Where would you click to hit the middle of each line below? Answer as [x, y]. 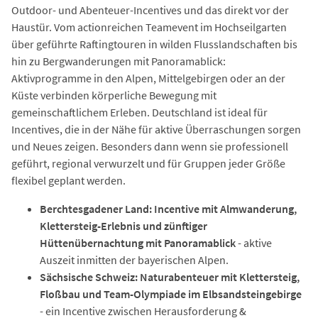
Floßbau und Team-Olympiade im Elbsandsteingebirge [171, 294]
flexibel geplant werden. [68, 180]
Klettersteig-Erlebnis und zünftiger [124, 225]
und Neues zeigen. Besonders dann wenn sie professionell [150, 146]
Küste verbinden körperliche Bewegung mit [114, 95]
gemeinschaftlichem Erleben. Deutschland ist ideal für [139, 112]
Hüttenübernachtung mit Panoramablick [139, 242]
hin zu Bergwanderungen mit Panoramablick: [119, 61]
